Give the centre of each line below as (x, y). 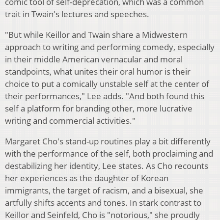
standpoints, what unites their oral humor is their (98, 72)
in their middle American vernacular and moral (94, 59)
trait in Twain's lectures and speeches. (77, 14)
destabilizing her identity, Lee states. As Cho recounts (107, 166)
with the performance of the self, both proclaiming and (109, 154)
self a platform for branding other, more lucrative (99, 109)
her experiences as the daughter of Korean (87, 178)
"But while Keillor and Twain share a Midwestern (96, 35)
